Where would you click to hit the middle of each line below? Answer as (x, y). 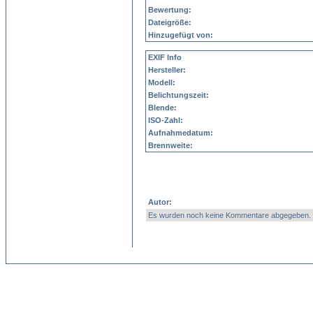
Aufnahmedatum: (181, 133)
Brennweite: (170, 145)
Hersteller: (167, 70)
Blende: (162, 108)
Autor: (160, 202)
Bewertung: (170, 10)
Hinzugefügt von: (181, 35)
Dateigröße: (170, 22)
